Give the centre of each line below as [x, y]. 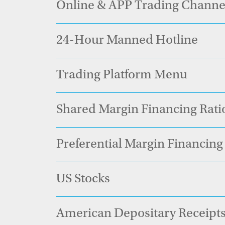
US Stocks [83, 179]
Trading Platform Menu [122, 75]
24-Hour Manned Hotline [127, 41]
